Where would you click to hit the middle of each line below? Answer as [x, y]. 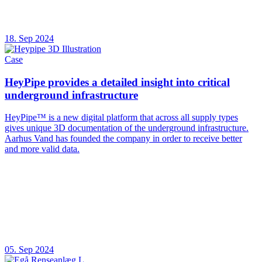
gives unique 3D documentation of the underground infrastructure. [127, 128]
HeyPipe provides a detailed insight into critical [117, 82]
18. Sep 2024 [29, 38]
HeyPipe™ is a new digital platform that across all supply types [121, 118]
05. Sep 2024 [29, 250]
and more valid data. [42, 149]
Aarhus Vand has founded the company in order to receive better [123, 139]
